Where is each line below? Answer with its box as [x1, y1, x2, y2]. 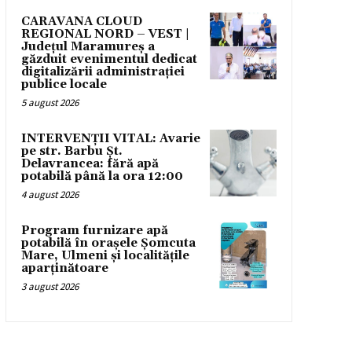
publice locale [20, 77, 107, 93]
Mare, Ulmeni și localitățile [20, 248, 189, 264]
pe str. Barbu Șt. [20, 144, 123, 159]
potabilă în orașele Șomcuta [20, 236, 196, 251]
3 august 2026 [20, 280, 79, 294]
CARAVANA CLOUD [20, 14, 142, 30]
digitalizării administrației [20, 64, 185, 80]
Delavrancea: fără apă [20, 156, 159, 172]
